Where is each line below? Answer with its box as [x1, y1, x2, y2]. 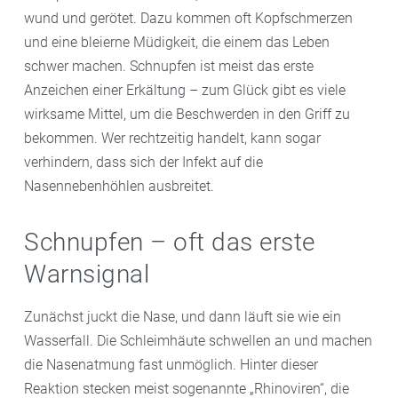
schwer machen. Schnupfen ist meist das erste [24, 58, 314, 75]
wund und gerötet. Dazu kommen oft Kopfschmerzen [24, 10, 353, 27]
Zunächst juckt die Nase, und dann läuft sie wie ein [24, 307, 341, 325]
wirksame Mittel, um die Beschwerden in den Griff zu [24, 106, 350, 123]
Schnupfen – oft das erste [24, 227, 315, 257]
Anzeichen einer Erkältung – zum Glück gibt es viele [24, 82, 346, 99]
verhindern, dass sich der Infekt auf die [24, 154, 263, 171]
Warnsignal [24, 259, 149, 289]
